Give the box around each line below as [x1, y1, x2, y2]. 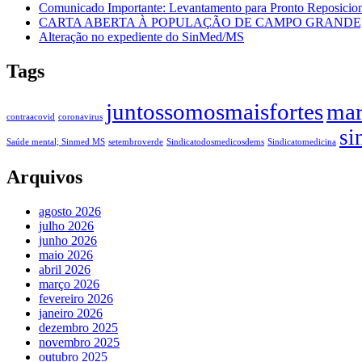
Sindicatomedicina [267, 137, 336, 146]
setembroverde [108, 137, 163, 146]
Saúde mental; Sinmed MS [6, 137, 105, 146]
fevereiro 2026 [39, 291, 113, 305]
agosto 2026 [39, 204, 101, 218]
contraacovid [6, 112, 55, 121]
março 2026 [39, 276, 99, 291]
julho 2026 [39, 218, 94, 233]
